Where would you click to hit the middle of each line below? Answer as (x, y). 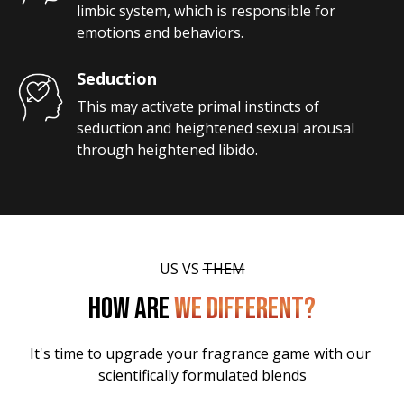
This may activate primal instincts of (200, 106)
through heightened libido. (167, 149)
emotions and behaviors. (160, 32)
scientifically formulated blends (202, 375)
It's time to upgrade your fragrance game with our (202, 353)
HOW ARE (129, 308)
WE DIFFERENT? (245, 308)
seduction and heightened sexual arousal (217, 128)
